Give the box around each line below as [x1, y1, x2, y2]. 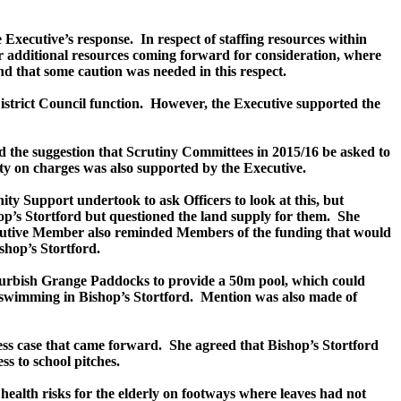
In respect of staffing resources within [141, 31, 368, 47]
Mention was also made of [197, 289, 358, 304]
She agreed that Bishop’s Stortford [169, 337, 380, 353]
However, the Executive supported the [150, 96, 381, 111]
